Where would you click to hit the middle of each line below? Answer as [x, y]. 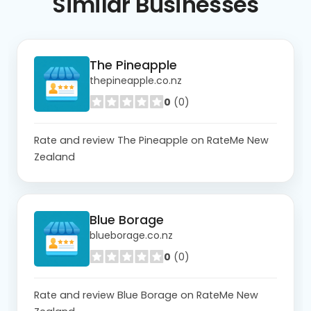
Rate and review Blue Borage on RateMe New [146, 295]
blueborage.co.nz [131, 236]
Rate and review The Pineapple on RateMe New [151, 140]
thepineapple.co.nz [136, 81]
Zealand [54, 157]
